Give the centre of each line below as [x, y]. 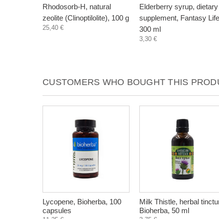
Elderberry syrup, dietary [179, 7]
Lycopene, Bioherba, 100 [82, 202]
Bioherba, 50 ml [164, 210]
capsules [57, 210]
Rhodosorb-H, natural [77, 7]
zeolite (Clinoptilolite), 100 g [86, 18]
